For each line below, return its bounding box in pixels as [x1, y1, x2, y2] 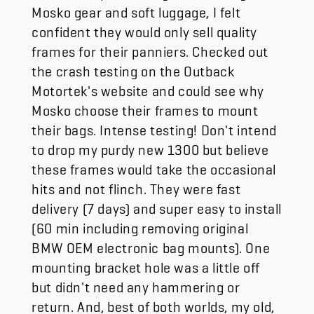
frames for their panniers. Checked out [32, 43, 269, 53]
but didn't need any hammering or [32, 278, 240, 289]
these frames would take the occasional [32, 161, 277, 171]
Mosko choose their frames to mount [32, 102, 259, 112]
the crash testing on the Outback [32, 62, 235, 73]
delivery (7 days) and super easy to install [32, 200, 282, 210]
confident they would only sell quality [32, 23, 258, 34]
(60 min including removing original [32, 219, 249, 230]
